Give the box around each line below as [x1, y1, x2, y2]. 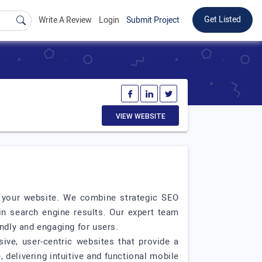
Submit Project [126, 14, 180, 26]
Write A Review [39, 14, 92, 26]
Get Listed [204, 13, 241, 26]
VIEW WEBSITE [115, 112, 166, 120]
